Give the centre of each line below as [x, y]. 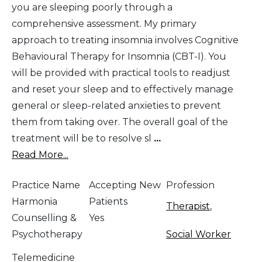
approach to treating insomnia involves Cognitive [125, 40]
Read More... [40, 154]
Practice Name [46, 185]
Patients [108, 201]
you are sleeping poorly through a [92, 7]
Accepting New [125, 185]
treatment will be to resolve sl [83, 138]
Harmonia [35, 201]
